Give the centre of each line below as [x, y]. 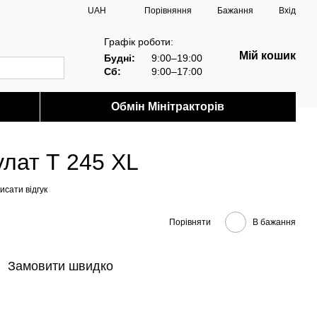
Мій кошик [267, 56]
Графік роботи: [139, 41]
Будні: [120, 58]
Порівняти [190, 222]
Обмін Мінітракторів [168, 106]
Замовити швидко [60, 266]
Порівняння [168, 10]
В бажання [274, 222]
